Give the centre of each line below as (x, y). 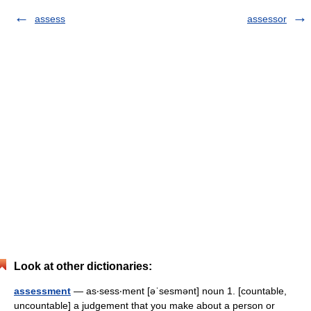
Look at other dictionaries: (83, 266)
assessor (267, 19)
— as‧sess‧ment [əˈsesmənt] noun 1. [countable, (179, 291)
